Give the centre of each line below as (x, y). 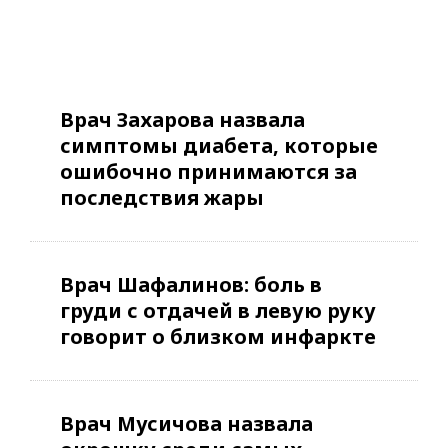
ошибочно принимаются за (208, 172)
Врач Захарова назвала (182, 120)
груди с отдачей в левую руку (218, 311)
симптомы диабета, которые (219, 146)
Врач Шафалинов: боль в (191, 285)
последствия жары (162, 198)
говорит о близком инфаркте (218, 337)
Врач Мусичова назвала (186, 424)
